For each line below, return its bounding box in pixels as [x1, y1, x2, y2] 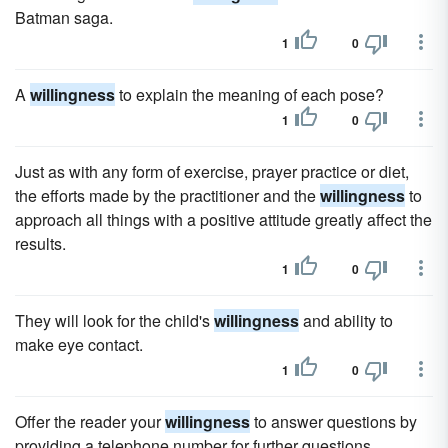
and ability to [299, 309, 393, 332]
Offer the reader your [15, 410, 165, 433]
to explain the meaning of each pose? [115, 83, 384, 106]
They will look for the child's [15, 309, 214, 332]
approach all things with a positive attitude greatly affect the [15, 208, 432, 231]
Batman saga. [15, 6, 113, 29]
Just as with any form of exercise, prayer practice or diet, [15, 160, 409, 183]
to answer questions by [250, 410, 417, 433]
